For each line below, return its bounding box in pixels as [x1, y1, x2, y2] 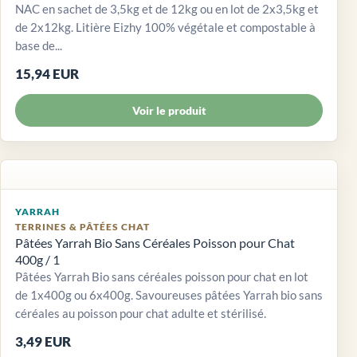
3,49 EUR [15, 332, 71, 350]
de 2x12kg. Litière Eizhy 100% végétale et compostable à [15, 19, 316, 34]
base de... [15, 37, 62, 53]
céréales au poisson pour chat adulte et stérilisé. [15, 305, 266, 320]
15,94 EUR [15, 65, 79, 82]
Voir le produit [131, 103, 206, 117]
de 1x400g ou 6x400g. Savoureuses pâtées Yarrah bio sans [15, 287, 323, 302]
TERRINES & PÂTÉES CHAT [15, 220, 150, 233]
